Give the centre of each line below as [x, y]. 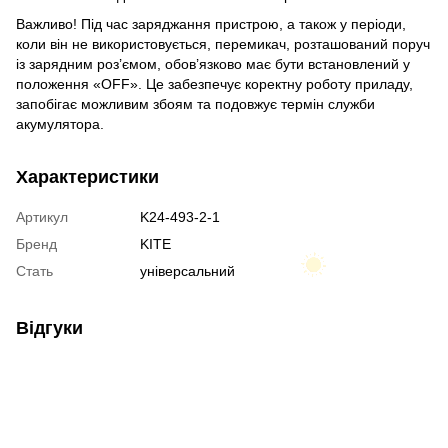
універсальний [187, 270]
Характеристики [87, 176]
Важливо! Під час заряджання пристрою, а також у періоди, [211, 23]
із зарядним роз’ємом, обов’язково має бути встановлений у [213, 63]
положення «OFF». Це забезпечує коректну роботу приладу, [214, 83]
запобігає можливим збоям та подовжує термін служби [195, 103]
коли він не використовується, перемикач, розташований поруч [223, 43]
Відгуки [49, 327]
